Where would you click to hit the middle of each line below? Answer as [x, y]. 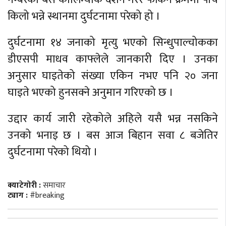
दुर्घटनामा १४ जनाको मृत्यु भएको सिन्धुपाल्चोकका [113, 43]
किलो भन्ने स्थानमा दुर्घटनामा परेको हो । [84, 16]
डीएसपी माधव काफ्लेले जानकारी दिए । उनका [113, 60]
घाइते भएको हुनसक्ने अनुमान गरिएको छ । [91, 93]
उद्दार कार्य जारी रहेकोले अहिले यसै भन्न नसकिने [113, 119]
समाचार [54, 185]
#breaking [47, 195]
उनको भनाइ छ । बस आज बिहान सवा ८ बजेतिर [113, 136]
